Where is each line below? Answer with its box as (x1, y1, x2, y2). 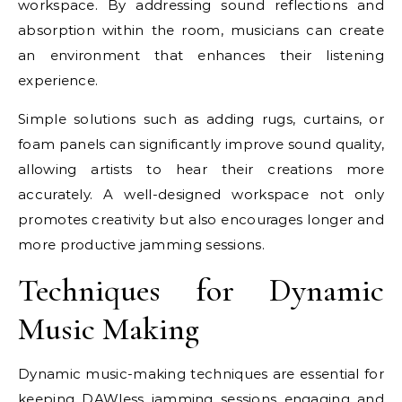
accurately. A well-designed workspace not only (18, 185, 384, 203)
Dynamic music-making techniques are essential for (18, 364, 384, 382)
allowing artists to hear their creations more (18, 160, 384, 178)
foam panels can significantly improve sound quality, (18, 135, 384, 153)
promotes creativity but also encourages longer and (18, 210, 384, 228)
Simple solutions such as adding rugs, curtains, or (18, 109, 384, 127)
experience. (18, 71, 99, 89)
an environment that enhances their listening (18, 46, 384, 64)
